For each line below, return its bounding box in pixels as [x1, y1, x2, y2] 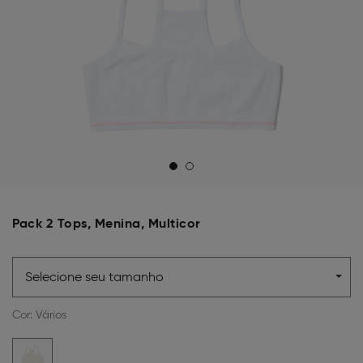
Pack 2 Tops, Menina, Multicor [12, 214, 201, 232]
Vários [36, 307, 66, 322]
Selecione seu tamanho [25, 269, 164, 285]
